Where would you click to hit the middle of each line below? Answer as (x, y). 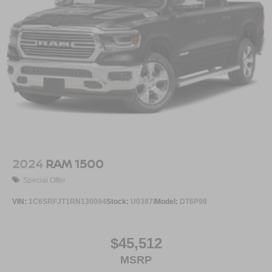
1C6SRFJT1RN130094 (67, 201)
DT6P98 (193, 201)
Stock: (118, 201)
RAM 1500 (75, 164)
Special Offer (44, 180)
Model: (167, 201)
